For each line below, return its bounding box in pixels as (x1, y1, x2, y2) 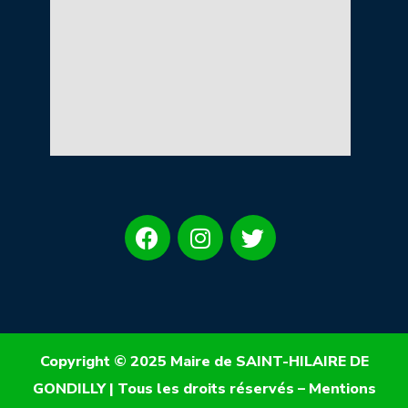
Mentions (308, 379, 376, 400)
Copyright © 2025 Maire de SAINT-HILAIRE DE (39, 352, 369, 372)
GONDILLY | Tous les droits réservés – (32, 379, 309, 400)
